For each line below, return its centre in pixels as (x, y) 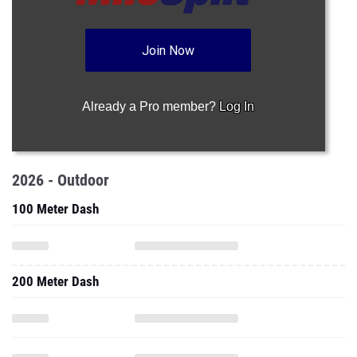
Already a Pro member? (151, 106)
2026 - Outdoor (61, 180)
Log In (237, 106)
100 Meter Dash (55, 209)
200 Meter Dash (55, 281)
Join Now (169, 51)
